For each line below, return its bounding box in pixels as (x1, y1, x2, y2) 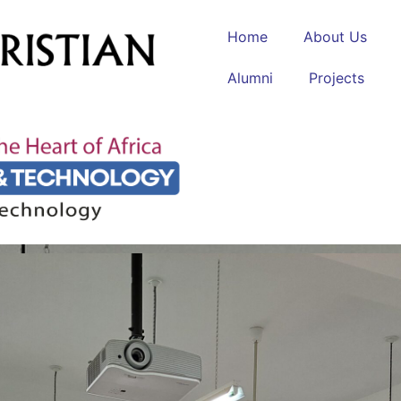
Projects (309, 69, 364, 87)
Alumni (227, 69, 273, 87)
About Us (303, 28, 367, 46)
